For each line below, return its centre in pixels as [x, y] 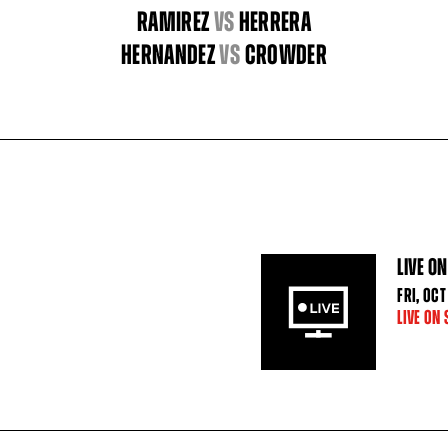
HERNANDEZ [168, 55]
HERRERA [275, 22]
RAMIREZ [173, 22]
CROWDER [285, 55]
